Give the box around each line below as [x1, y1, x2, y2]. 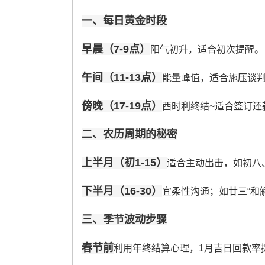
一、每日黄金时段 [81, 14, 167, 27]
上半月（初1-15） [81, 156, 167, 169]
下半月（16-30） [81, 185, 162, 197]
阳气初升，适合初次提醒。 [150, 44, 264, 54]
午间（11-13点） [81, 71, 162, 83]
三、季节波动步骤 [81, 213, 167, 225]
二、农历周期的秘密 [81, 128, 177, 140]
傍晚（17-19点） [81, 99, 162, 112]
